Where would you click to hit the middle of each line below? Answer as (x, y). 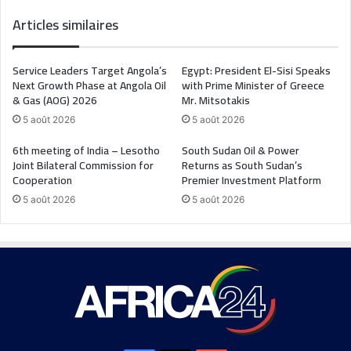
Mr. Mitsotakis (216, 101)
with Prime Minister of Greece (253, 86)
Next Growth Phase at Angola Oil (89, 86)
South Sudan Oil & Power (241, 151)
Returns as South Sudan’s (242, 166)
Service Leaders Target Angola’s (90, 71)
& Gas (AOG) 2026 (55, 101)
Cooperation (42, 181)
